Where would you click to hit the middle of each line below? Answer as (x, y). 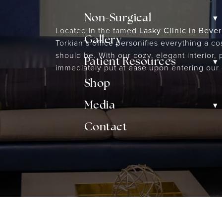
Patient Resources (130, 62)
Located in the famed (97, 30)
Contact (106, 128)
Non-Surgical (118, 19)
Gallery (103, 40)
